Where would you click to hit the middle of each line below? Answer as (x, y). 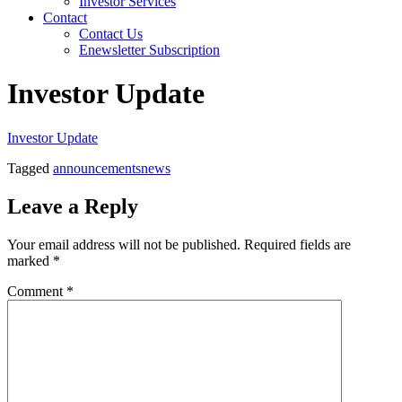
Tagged (30, 168)
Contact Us (111, 34)
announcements (97, 168)
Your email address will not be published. (124, 244)
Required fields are (297, 244)
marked (30, 260)
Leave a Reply (73, 206)
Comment (37, 291)
